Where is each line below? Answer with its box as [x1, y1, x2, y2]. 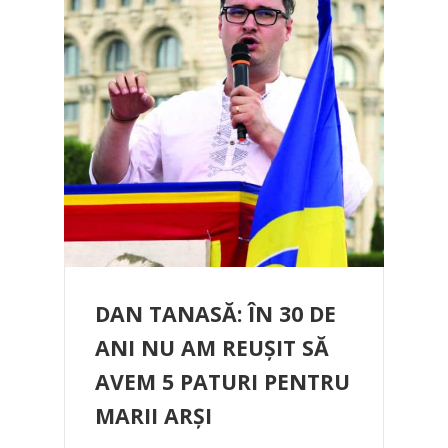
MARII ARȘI [95, 401, 212, 430]
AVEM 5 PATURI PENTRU [95, 367, 350, 396]
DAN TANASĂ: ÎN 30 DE [95, 299, 336, 328]
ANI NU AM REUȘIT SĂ [95, 333, 329, 362]
